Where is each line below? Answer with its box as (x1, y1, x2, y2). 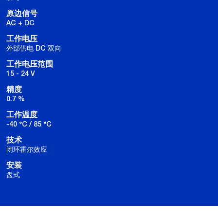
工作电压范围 (6, 60, 53, 68)
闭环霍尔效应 (6, 145, 47, 153)
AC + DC (6, 18, 35, 27)
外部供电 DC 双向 (6, 44, 61, 52)
